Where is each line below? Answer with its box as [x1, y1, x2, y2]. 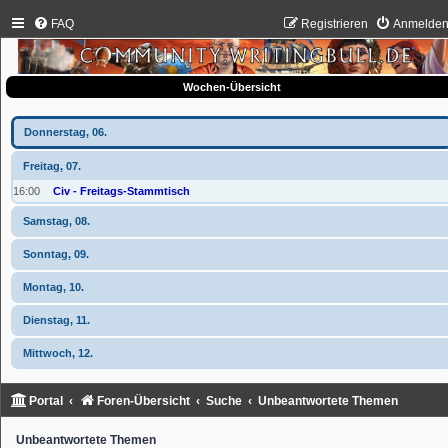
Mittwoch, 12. [23, 346, 93, 359]
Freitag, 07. [23, 159, 81, 172]
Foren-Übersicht [97, 393, 191, 408]
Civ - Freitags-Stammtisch [53, 184, 190, 197]
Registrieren [301, 17, 369, 31]
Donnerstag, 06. [24, 125, 107, 138]
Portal [29, 393, 63, 408]
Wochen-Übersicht [183, 80, 282, 93]
